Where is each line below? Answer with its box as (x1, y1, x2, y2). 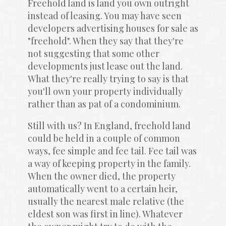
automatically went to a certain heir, (27, 183, 178, 195)
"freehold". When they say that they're (27, 35, 184, 47)
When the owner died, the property (27, 170, 176, 183)
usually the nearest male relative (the (27, 195, 184, 208)
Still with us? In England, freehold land (27, 120, 191, 132)
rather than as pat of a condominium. (27, 98, 181, 110)
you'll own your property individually (27, 85, 183, 98)
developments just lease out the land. (27, 60, 183, 73)
